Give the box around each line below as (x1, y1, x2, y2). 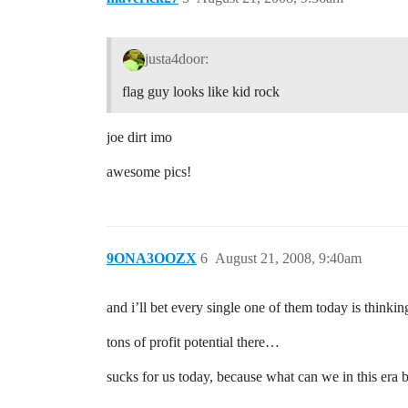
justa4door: (144, 50, 209, 66)
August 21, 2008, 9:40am (215, 250, 362, 266)
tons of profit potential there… (107, 333, 280, 350)
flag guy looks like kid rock (122, 83, 280, 99)
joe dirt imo (107, 128, 172, 145)
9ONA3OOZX (107, 250, 197, 266)
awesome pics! (107, 163, 191, 179)
